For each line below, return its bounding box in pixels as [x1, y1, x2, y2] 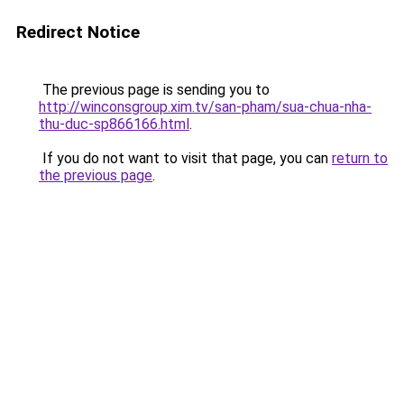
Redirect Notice [16, 22, 140, 42]
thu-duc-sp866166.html [39, 115, 189, 133]
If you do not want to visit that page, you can [39, 150, 332, 167]
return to [332, 150, 388, 167]
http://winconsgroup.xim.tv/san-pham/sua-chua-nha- [39, 98, 372, 115]
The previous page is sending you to [39, 81, 270, 98]
